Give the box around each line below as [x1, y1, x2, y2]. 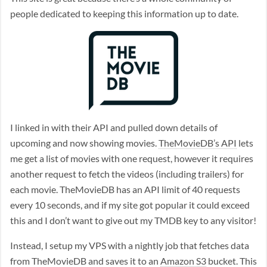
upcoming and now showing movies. [10, 137, 159, 148]
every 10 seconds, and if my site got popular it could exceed [10, 199, 250, 210]
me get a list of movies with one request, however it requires [10, 153, 253, 164]
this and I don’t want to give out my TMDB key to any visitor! [10, 215, 256, 226]
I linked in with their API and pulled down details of [10, 122, 218, 133]
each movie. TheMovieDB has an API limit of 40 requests [10, 184, 240, 195]
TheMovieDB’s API [159, 137, 237, 148]
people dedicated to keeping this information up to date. [10, 8, 238, 19]
